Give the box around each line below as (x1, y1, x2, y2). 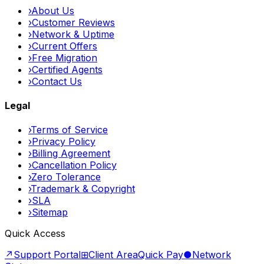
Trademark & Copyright (31, 183, 135, 195)
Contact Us (32, 75, 82, 87)
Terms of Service (31, 124, 108, 136)
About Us (31, 4, 74, 16)
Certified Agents (32, 63, 103, 75)
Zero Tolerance (31, 171, 101, 183)
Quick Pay (138, 249, 183, 261)
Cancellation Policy (32, 159, 117, 171)
